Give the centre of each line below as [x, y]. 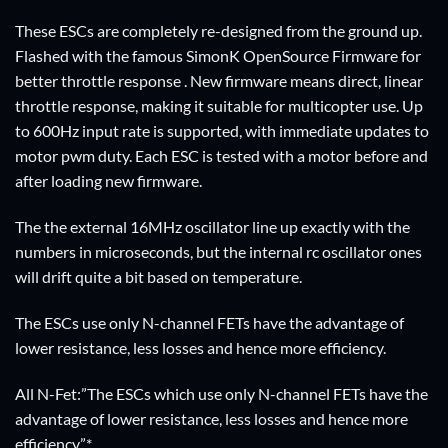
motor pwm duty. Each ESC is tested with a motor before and [221, 156]
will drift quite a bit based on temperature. [158, 277]
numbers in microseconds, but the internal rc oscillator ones [218, 252]
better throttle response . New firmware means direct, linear [219, 81]
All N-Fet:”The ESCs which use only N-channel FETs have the [221, 393]
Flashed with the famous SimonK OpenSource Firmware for [218, 56]
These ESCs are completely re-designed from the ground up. [218, 31]
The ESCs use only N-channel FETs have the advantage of [209, 322]
